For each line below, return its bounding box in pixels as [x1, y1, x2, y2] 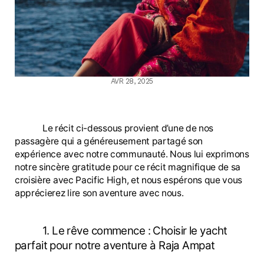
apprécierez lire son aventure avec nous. [15, 187, 184, 199]
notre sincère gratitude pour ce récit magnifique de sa [15, 161, 241, 173]
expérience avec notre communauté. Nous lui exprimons [15, 148, 249, 160]
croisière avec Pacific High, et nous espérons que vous [15, 174, 243, 186]
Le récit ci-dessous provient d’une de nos [42, 123, 214, 134]
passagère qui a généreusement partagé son [15, 136, 203, 147]
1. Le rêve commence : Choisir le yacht [42, 223, 227, 237]
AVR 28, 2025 [111, 76, 153, 85]
